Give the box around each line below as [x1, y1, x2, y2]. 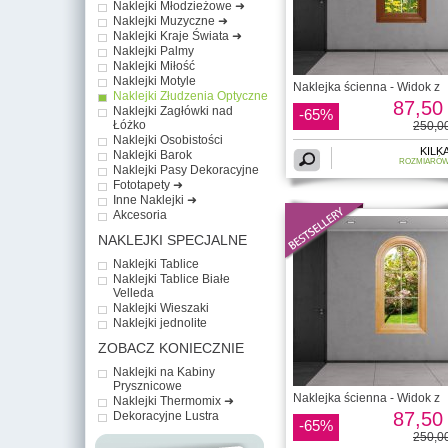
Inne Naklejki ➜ [113, 192, 197, 207]
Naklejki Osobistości [113, 132, 223, 147]
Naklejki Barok [113, 147, 192, 162]
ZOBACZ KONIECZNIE [98, 339, 244, 356]
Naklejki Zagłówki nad [113, 103, 233, 118]
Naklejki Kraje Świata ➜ [113, 28, 242, 43]
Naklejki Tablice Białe [113, 271, 230, 286]
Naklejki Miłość [113, 58, 195, 73]
